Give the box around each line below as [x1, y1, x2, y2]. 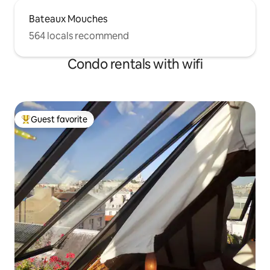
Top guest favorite [21, 119, 93, 130]
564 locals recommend [29, 29, 129, 42]
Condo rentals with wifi [67, 55, 203, 73]
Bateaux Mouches [29, 12, 107, 25]
